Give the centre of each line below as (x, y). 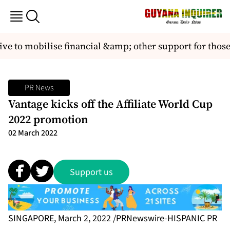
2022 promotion (48, 119)
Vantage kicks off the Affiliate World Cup (110, 104)
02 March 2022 (33, 133)
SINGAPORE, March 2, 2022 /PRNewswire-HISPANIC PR (113, 219)
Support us (91, 172)
